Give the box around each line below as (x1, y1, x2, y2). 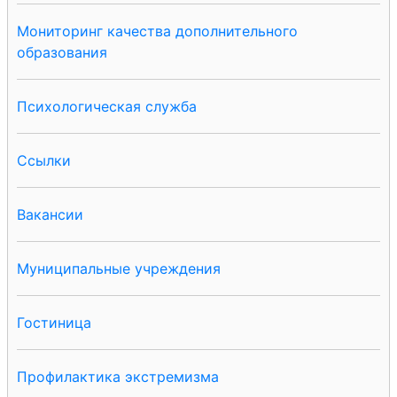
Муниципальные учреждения (17, 259, 221, 277)
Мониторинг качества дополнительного (17, 21, 298, 40)
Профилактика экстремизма (17, 367, 219, 385)
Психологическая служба (17, 97, 197, 115)
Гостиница (17, 313, 91, 331)
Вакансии (17, 205, 83, 223)
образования (17, 43, 107, 61)
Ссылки (17, 151, 71, 169)
